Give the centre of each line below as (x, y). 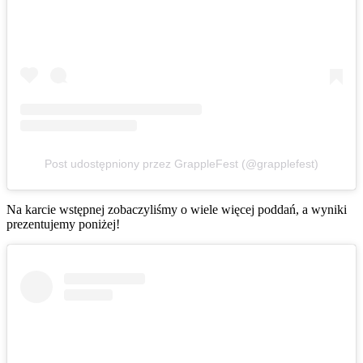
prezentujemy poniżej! (63, 224)
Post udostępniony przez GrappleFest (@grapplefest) (181, 163)
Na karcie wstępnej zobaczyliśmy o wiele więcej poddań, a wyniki (177, 209)
